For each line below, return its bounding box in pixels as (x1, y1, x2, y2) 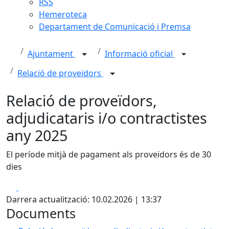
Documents (6, 204, 76, 222)
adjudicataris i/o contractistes (6, 108, 207, 128)
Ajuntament (28, 48, 75, 60)
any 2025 (6, 125, 67, 145)
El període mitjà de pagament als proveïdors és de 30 (6, 149, 211, 160)
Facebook (18, 181, 55, 192)
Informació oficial (104, 48, 175, 60)
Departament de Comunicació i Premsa (39, 21, 191, 32)
